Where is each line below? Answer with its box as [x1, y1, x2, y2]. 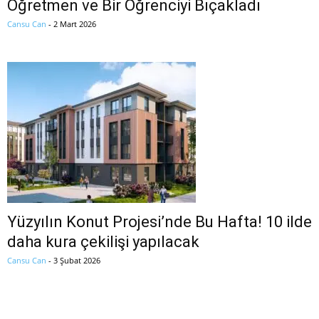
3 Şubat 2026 [53, 255, 100, 266]
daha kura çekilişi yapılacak [7, 233, 199, 251]
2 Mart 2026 [53, 19, 96, 30]
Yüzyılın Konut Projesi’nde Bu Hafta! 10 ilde [7, 213, 312, 231]
